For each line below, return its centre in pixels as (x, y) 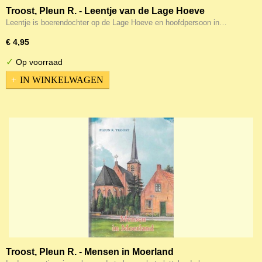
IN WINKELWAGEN (62, 80)
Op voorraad (38, 62)
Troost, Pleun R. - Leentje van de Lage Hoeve (105, 11)
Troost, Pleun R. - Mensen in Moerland (90, 252)
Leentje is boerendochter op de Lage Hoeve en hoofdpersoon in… (116, 23)
